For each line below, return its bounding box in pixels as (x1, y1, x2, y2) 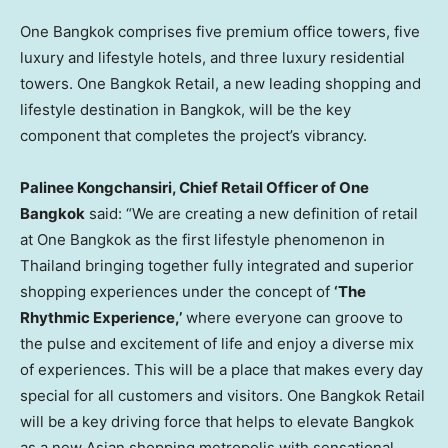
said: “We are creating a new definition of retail (85, 203, 418, 223)
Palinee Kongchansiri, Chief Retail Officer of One (20, 177, 369, 197)
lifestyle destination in (20, 99, 180, 119)
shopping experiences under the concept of (20, 281, 334, 301)
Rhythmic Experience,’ (20, 307, 182, 327)
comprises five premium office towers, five (114, 21, 420, 41)
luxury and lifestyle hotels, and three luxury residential (20, 47, 405, 67)
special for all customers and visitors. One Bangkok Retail (20, 385, 425, 405)
